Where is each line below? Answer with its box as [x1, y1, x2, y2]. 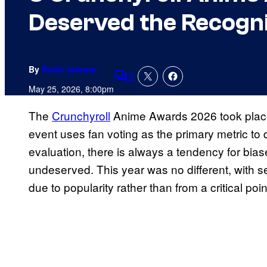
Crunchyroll [52, 107, 110, 124]
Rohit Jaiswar [42, 63, 97, 76]
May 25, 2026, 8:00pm [29, 83, 114, 95]
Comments [113, 76, 169, 92]
